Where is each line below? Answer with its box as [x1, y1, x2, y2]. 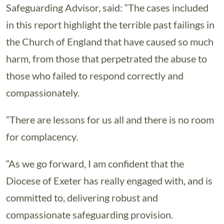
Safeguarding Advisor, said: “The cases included [6, 1, 208, 13]
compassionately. [6, 86, 79, 98]
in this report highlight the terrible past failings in [6, 18, 214, 30]
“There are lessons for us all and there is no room [6, 113, 214, 125]
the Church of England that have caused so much [6, 35, 213, 47]
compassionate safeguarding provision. [6, 208, 173, 220]
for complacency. [6, 130, 78, 142]
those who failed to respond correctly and [6, 69, 183, 81]
